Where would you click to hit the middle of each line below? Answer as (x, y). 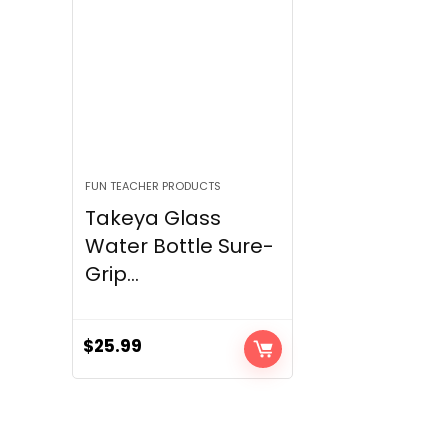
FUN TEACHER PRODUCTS (153, 186)
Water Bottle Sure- (180, 246)
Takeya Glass (153, 218)
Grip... (112, 274)
